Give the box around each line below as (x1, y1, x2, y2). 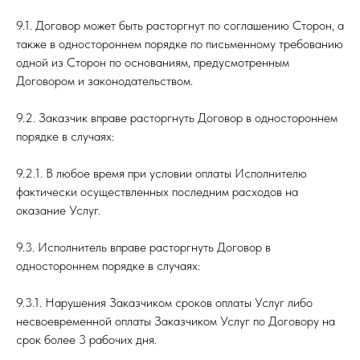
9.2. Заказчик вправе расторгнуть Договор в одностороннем (16, 110, 337, 125)
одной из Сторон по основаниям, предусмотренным (16, 55, 289, 70)
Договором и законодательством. (16, 73, 193, 88)
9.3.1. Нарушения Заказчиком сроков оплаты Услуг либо (16, 295, 313, 310)
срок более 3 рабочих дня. (16, 332, 157, 347)
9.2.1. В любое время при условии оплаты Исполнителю (16, 166, 307, 181)
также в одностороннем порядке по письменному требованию (16, 36, 343, 51)
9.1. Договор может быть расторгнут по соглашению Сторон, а (16, 18, 344, 33)
